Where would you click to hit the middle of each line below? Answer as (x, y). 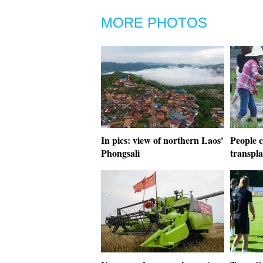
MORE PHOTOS (154, 23)
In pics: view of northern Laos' (162, 140)
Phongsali (120, 153)
